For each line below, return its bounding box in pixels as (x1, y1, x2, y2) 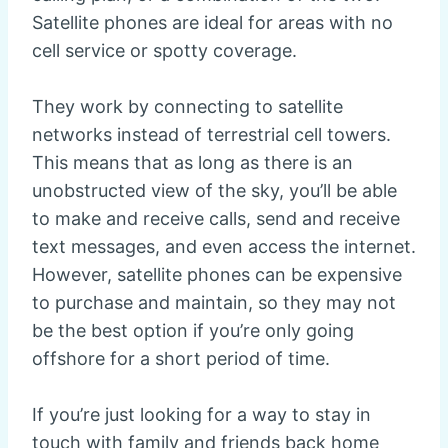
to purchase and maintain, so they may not (32, 291, 396, 313)
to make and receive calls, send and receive (32, 207, 400, 229)
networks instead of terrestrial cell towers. (32, 123, 391, 145)
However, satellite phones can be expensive (32, 263, 402, 285)
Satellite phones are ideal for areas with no (32, 11, 393, 33)
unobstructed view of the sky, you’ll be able (32, 179, 397, 201)
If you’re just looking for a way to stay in (32, 403, 371, 425)
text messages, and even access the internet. (32, 235, 416, 257)
